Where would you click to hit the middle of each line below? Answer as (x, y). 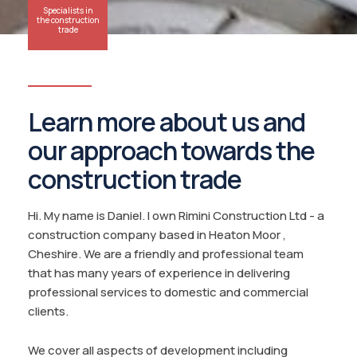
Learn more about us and (167, 122)
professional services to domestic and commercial (169, 292)
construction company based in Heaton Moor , (157, 234)
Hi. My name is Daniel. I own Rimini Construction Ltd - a (177, 215)
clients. (49, 311)
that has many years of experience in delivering (159, 273)
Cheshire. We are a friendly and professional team (166, 253)
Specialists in (68, 11)
